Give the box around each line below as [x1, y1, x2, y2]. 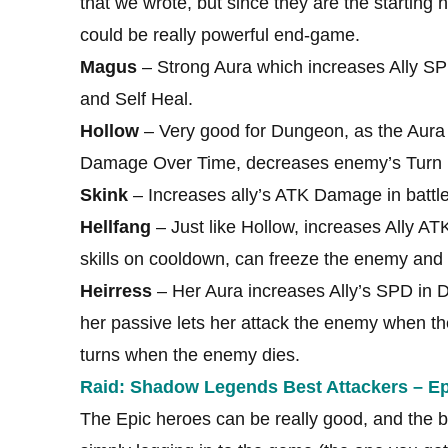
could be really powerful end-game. [80, 24, 360, 45]
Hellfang [80, 216, 151, 237]
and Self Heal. [80, 88, 193, 109]
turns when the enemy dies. [80, 344, 300, 365]
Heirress [80, 280, 152, 301]
